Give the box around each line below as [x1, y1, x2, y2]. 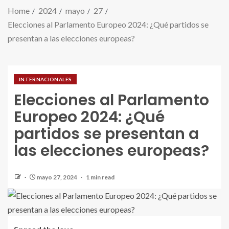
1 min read [86, 173, 114, 181]
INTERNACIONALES [19, 76, 72, 83]
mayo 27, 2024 [36, 173, 78, 181]
